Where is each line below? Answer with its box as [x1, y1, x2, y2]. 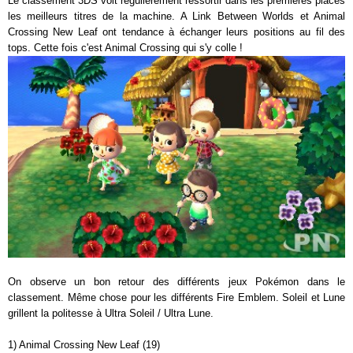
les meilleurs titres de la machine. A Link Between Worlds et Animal [8, 9, 345, 22]
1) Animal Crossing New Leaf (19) [8, 339, 160, 351]
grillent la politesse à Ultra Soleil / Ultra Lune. [8, 307, 214, 320]
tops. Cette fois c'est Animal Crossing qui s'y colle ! [8, 41, 243, 54]
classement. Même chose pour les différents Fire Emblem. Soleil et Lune [8, 292, 345, 304]
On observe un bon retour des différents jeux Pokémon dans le [8, 276, 345, 288]
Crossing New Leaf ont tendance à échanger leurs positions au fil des [8, 25, 345, 38]
